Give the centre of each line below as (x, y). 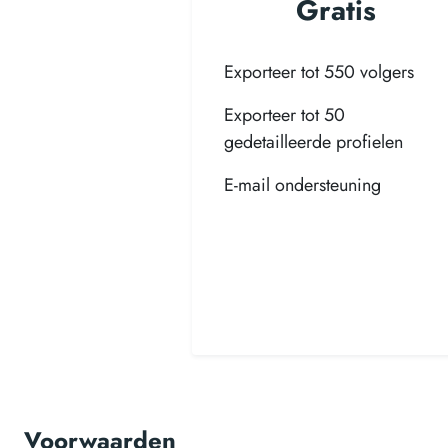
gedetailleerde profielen (313, 142)
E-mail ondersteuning (302, 185)
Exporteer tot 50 (284, 115)
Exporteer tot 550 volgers (319, 72)
